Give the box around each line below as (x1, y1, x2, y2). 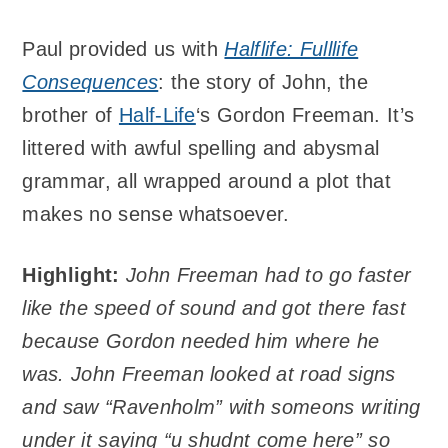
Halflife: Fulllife (224, 38, 359, 61)
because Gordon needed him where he (22, 329, 380, 352)
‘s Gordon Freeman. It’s (195, 104, 415, 127)
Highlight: (22, 263, 120, 286)
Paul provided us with (22, 38, 225, 61)
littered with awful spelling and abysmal (22, 137, 380, 160)
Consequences (22, 71, 159, 94)
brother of (22, 104, 119, 127)
